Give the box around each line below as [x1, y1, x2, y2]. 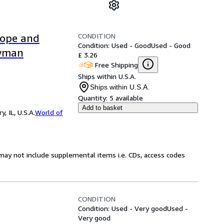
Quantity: [78, 93, 107, 102]
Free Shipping [95, 60, 138, 69]
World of [35, 108, 63, 116]
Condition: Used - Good [78, 41, 151, 49]
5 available [109, 93, 143, 102]
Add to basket [82, 104, 122, 111]
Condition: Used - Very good [78, 204, 167, 212]
